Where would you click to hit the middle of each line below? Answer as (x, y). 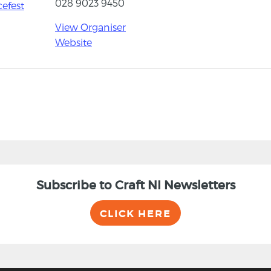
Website (73, 42)
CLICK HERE (135, 213)
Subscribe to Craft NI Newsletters (135, 185)
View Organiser (90, 27)
